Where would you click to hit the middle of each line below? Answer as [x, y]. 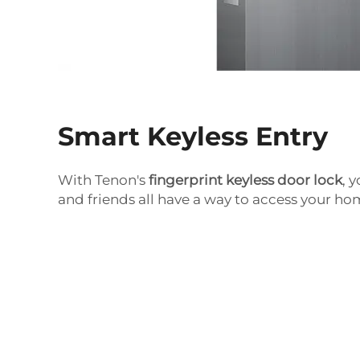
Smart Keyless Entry [193, 136]
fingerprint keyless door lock [245, 180]
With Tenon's [103, 180]
